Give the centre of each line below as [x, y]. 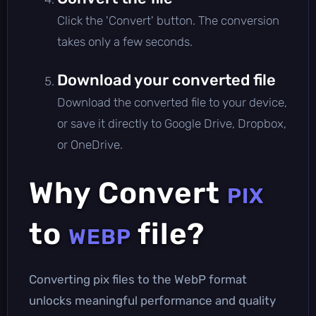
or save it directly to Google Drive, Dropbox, [172, 123]
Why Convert [128, 193]
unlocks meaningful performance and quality [152, 300]
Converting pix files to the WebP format [138, 279]
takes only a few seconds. [125, 41]
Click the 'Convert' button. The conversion [168, 20]
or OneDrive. [90, 144]
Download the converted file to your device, [172, 102]
